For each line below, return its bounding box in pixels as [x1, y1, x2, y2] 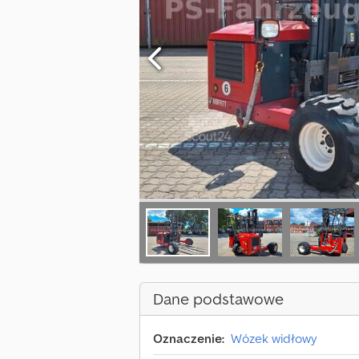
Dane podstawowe [153, 288, 284, 310]
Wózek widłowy [231, 330, 317, 347]
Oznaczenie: [153, 330, 224, 347]
